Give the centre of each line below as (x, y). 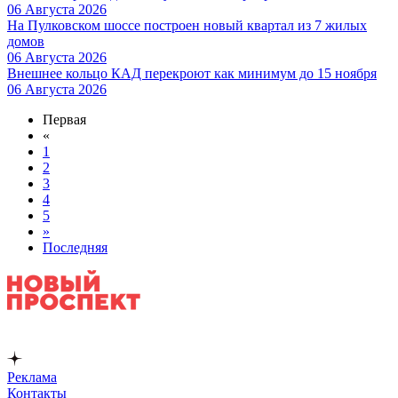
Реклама (32, 377)
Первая (64, 119)
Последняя (75, 247)
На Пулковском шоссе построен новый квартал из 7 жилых (187, 25)
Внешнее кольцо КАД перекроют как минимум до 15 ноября (192, 73)
